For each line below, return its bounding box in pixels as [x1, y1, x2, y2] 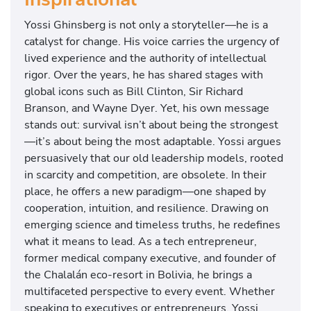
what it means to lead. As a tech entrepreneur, [24, 233, 257, 250]
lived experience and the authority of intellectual [24, 50, 267, 67]
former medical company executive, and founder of [24, 250, 276, 267]
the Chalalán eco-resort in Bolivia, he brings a [24, 267, 252, 283]
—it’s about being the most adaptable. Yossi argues [24, 133, 281, 150]
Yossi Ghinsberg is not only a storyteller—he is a [24, 17, 268, 33]
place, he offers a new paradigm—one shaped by [24, 183, 266, 200]
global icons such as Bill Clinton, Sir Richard [24, 83, 243, 100]
